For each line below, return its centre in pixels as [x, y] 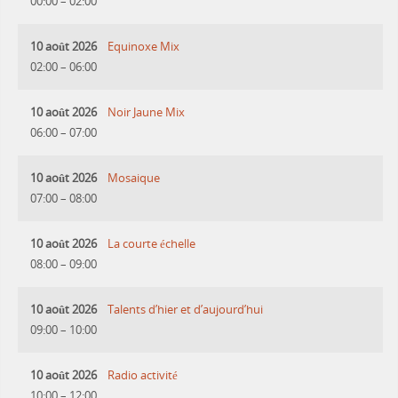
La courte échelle [152, 243]
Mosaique [134, 178]
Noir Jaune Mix [147, 112]
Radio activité [143, 375]
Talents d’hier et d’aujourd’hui [186, 309]
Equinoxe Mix [144, 46]
